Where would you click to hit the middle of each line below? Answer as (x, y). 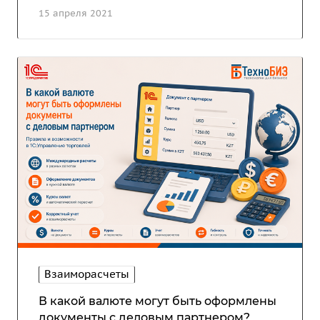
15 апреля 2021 (76, 13)
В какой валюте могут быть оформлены (157, 301)
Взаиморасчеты (87, 274)
